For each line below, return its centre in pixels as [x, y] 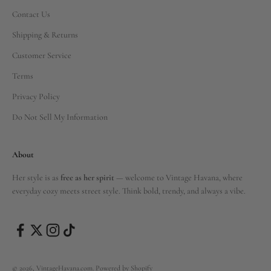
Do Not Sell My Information [60, 117]
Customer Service [42, 55]
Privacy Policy [36, 96]
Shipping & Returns [45, 34]
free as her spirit [87, 177]
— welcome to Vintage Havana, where [178, 177]
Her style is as [36, 177]
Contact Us [31, 14]
